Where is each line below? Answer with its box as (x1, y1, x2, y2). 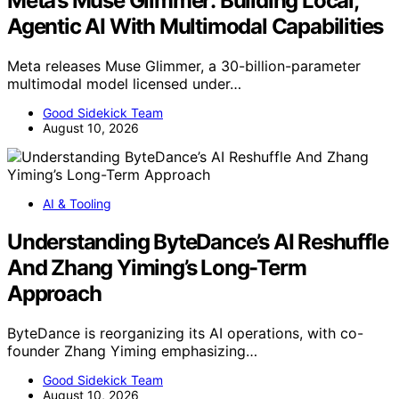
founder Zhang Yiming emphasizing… (7, 341, 257, 360)
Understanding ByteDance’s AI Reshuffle (7, 228, 388, 255)
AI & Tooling (43, 195, 111, 211)
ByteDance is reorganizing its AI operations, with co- (7, 323, 363, 342)
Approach (7, 280, 102, 306)
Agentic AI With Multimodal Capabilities (7, 13, 384, 40)
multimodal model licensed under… (7, 74, 241, 93)
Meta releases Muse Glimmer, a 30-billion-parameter (7, 56, 361, 75)
